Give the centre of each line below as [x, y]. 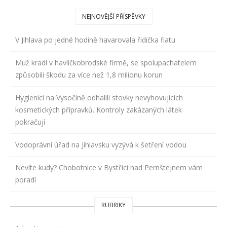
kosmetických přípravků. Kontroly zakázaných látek [99, 109]
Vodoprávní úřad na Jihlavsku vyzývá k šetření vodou [101, 144]
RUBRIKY [113, 205]
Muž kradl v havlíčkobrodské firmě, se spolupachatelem [106, 62]
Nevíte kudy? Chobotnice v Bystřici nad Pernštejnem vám [109, 167]
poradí [26, 179]
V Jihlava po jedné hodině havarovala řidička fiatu [95, 40]
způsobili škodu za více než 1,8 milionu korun [89, 74]
